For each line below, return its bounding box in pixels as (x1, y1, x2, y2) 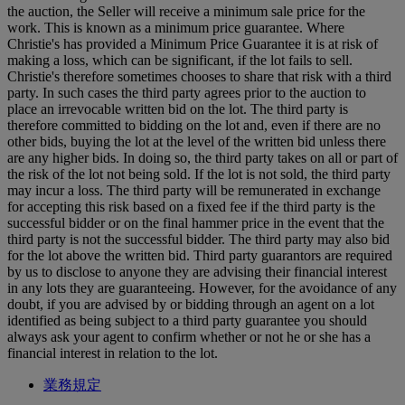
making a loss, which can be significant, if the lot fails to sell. (7, 52, 353, 68)
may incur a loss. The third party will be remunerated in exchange (7, 182, 381, 198)
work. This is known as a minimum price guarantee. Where (7, 19, 344, 35)
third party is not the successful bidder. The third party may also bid (7, 231, 390, 247)
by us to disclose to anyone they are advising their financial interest (7, 263, 387, 279)
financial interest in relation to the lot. (7, 344, 218, 361)
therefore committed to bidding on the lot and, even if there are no (7, 117, 381, 133)
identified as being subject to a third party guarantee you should (7, 312, 367, 328)
